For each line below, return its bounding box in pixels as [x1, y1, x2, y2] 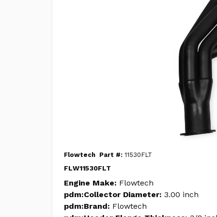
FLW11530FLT [64, 164, 111, 172]
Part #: [99, 151, 123, 158]
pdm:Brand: [64, 201, 110, 211]
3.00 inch [164, 190, 199, 199]
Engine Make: [64, 178, 117, 187]
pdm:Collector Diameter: [64, 190, 162, 199]
